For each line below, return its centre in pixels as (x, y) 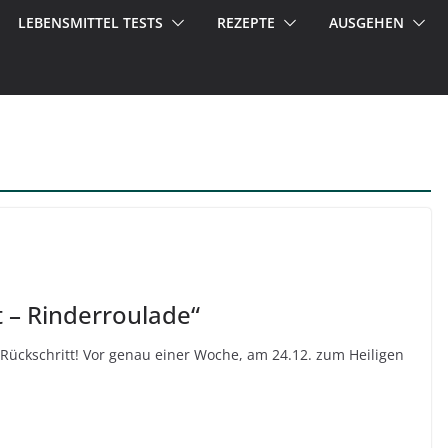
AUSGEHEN (366, 22)
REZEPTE (246, 22)
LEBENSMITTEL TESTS (90, 22)
